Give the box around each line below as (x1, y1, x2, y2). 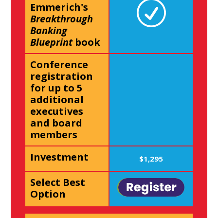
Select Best (30, 176, 86, 189)
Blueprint (30, 36, 73, 49)
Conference (30, 58, 89, 72)
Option (30, 187, 66, 201)
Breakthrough (30, 12, 93, 26)
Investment (30, 150, 89, 164)
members (30, 128, 78, 142)
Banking (30, 24, 68, 37)
